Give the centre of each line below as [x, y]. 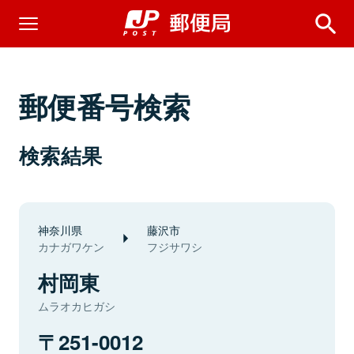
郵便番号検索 [105, 106]
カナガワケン [71, 247]
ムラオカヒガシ [77, 306]
